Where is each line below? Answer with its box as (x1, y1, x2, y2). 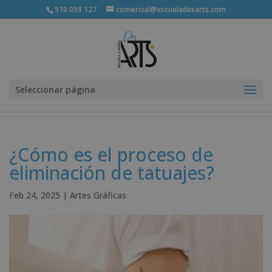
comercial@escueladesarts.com (116, 4, 226, 15)
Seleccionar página (15, 84, 95, 95)
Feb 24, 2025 (9, 189, 60, 201)
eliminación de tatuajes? (9, 160, 214, 185)
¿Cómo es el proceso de (9, 142, 213, 167)
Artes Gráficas (70, 189, 126, 201)
